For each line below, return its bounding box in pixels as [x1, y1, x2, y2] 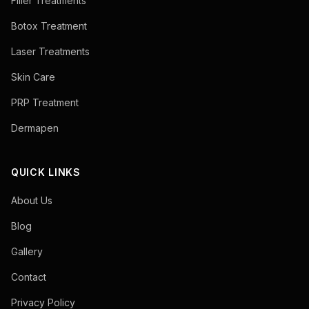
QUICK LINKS [11, 166, 81, 178]
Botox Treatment [11, 20, 87, 32]
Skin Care [11, 71, 55, 83]
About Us [11, 195, 52, 206]
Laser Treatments [11, 46, 90, 57]
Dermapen [11, 122, 59, 134]
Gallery [11, 246, 43, 257]
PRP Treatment [11, 97, 79, 108]
